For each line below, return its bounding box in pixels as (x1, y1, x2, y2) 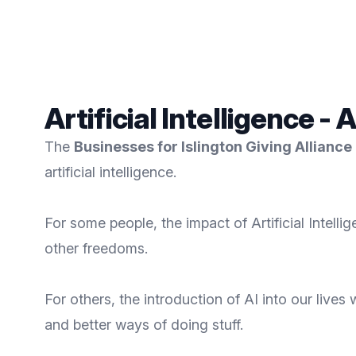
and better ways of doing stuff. (44, 316, 243, 333)
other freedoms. (44, 240, 148, 257)
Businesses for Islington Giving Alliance (74, 138, 352, 155)
